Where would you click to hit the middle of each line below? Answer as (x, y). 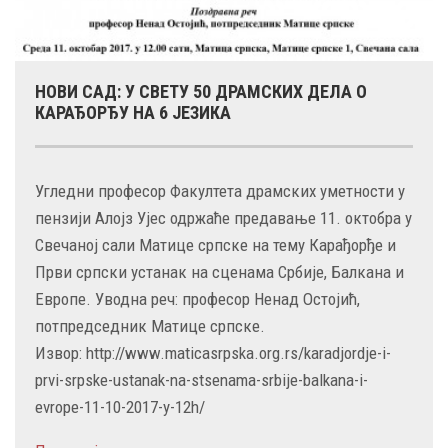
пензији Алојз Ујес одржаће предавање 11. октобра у (223, 217)
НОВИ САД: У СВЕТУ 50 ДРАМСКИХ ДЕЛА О (201, 91)
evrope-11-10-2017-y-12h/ (120, 406)
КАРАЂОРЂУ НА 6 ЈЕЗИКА (133, 112)
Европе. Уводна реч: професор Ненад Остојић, (197, 298)
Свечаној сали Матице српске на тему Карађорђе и (215, 244)
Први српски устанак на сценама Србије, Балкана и (219, 271)
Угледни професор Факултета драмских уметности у (220, 190)
